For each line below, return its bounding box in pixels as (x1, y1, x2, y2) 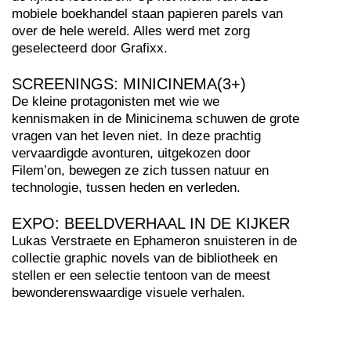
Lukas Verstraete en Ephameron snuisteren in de (12, 233, 297, 248)
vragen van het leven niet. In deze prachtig (12, 128, 261, 143)
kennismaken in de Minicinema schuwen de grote (12, 111, 299, 126)
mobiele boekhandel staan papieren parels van (12, 6, 283, 21)
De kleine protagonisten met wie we (12, 94, 219, 109)
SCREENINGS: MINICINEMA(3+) (12, 75, 246, 92)
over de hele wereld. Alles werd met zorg (12, 24, 250, 38)
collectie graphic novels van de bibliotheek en (12, 251, 277, 266)
